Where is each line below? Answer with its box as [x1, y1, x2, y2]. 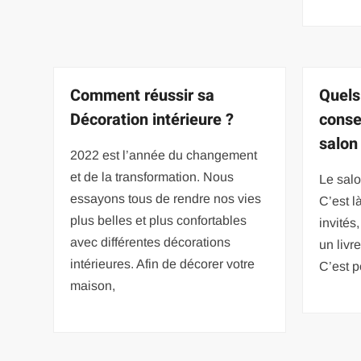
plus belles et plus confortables [70, 213, 247, 227]
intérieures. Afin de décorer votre [70, 256, 255, 271]
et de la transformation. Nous [70, 169, 234, 184]
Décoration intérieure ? [70, 107, 234, 131]
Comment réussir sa [70, 83, 215, 107]
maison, [70, 278, 116, 293]
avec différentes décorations [70, 234, 231, 249]
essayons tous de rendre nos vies [70, 191, 262, 205]
